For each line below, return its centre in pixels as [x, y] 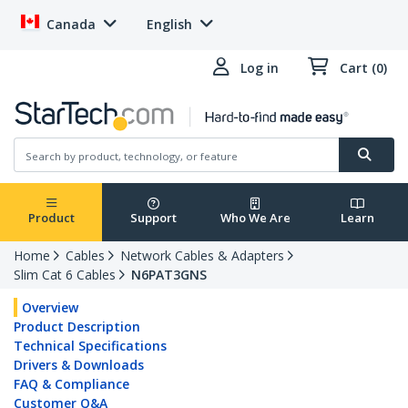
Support [153, 218]
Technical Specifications [90, 346]
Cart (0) [363, 68]
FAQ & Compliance [71, 384]
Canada [71, 24]
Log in [260, 68]
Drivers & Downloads [79, 365]
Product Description [77, 327]
